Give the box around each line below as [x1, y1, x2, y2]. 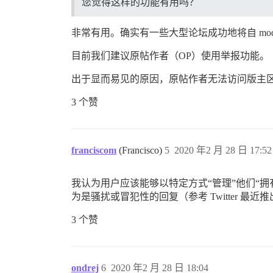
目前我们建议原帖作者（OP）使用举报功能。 [71, 50, 269, 61]
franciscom [71, 144, 116, 155]
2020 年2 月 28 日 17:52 [174, 144, 272, 155]
